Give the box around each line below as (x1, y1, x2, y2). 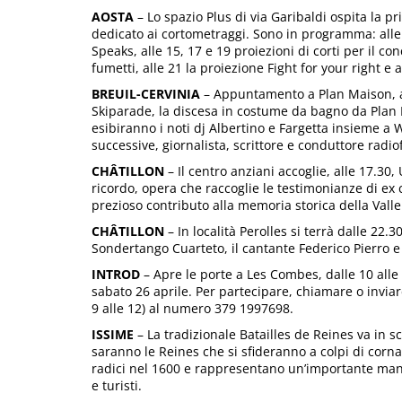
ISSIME (92, 326, 134, 343)
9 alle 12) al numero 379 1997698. (92, 300, 293, 317)
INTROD (92, 266, 140, 283)
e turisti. (92, 377, 142, 394)
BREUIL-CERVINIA (92, 85, 200, 102)
